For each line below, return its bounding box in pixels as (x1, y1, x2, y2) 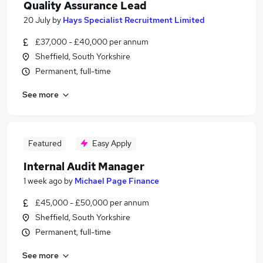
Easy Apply (92, 138, 131, 149)
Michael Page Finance (75, 176, 159, 186)
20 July (23, 15, 50, 25)
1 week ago (23, 176, 62, 186)
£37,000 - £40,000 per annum (35, 36, 149, 47)
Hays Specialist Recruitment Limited (63, 15, 205, 25)
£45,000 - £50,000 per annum (35, 197, 149, 208)
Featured (28, 138, 62, 149)
